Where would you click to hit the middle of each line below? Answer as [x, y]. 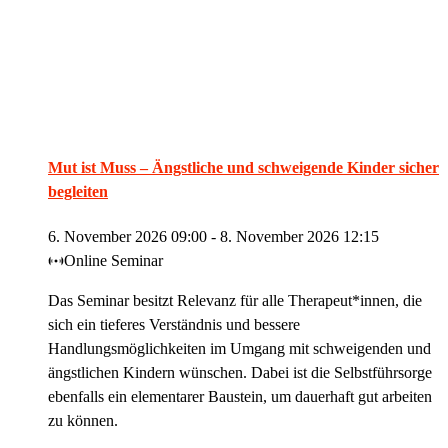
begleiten [78, 191]
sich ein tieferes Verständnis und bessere [174, 325]
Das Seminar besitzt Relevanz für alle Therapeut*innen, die [235, 301]
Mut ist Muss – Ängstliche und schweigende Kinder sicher [243, 167]
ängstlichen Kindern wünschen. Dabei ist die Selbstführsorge [240, 373]
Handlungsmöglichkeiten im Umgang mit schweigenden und [239, 349]
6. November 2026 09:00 [127, 237]
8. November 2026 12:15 [299, 237]
